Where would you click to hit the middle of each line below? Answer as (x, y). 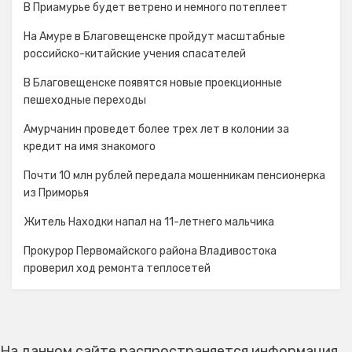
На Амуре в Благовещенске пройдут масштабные (154, 37)
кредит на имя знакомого (90, 147)
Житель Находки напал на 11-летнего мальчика (149, 222)
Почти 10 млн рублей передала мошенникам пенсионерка (174, 176)
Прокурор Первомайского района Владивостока (150, 251)
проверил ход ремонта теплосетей (117, 268)
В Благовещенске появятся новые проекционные (153, 83)
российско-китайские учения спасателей (135, 54)
